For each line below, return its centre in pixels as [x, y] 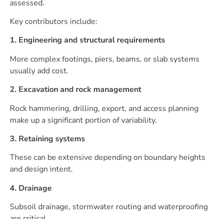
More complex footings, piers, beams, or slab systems [105, 59]
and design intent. [41, 169]
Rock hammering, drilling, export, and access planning [104, 108]
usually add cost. [39, 71]
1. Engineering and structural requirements [88, 40]
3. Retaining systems [47, 139]
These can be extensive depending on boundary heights [108, 158]
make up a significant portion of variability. [83, 120]
